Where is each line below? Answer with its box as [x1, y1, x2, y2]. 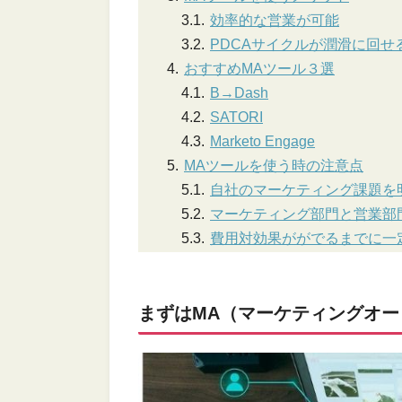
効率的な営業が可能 [210, 12, 339, 28]
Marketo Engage [210, 133, 315, 149]
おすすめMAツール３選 [184, 60, 335, 76]
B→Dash [210, 84, 268, 100]
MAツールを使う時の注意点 [184, 157, 363, 173]
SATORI [210, 109, 263, 125]
